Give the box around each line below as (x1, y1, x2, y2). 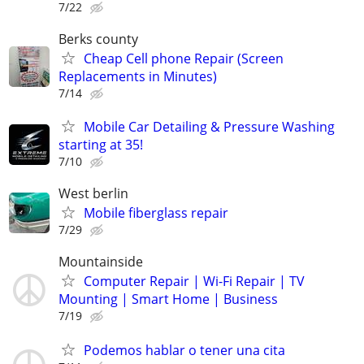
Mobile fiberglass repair (84, 204, 228, 223)
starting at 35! (58, 136, 143, 154)
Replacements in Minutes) (58, 67, 217, 85)
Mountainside (58, 253, 143, 271)
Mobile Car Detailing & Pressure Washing (84, 118, 335, 136)
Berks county (58, 29, 138, 48)
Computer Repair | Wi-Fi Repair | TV (84, 272, 305, 291)
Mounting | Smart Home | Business (58, 290, 278, 309)
